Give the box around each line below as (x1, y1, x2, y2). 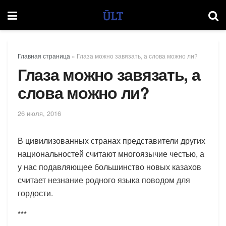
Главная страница (18, 51, 70, 60)
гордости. (18, 187, 53, 199)
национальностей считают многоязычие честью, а (18, 147, 204, 159)
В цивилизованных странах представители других (18, 134, 205, 146)
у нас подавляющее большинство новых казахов (18, 160, 201, 173)
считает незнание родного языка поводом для (18, 174, 190, 186)
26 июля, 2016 (18, 108, 61, 118)
